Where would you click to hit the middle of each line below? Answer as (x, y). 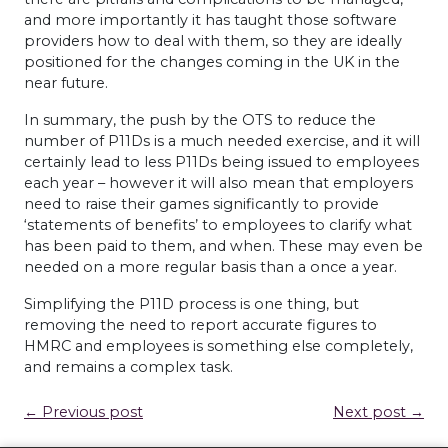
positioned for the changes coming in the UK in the (212, 61)
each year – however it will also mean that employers (218, 182)
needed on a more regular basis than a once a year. (210, 266)
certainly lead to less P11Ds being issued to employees (221, 161)
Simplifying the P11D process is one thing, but (191, 303)
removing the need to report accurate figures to (200, 324)
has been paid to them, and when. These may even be (223, 245)
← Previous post (83, 411)
